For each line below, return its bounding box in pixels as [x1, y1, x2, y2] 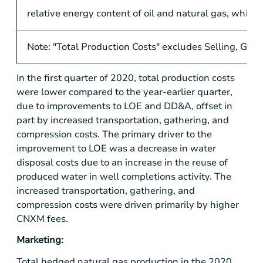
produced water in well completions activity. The [16, 170, 231, 184]
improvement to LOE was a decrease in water [16, 142, 216, 156]
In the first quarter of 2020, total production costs [16, 72, 235, 85]
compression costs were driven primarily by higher [16, 198, 239, 212]
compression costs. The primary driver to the [16, 128, 212, 141]
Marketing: [16, 234, 63, 247]
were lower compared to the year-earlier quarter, [16, 86, 232, 99]
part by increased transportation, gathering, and [16, 114, 229, 127]
